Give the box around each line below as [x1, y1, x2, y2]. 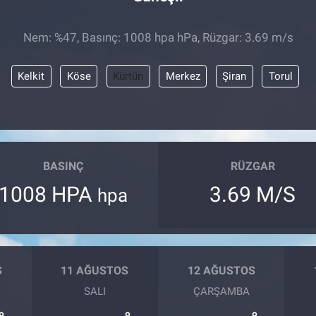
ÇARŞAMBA [193, 284, 250, 298]
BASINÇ [43, 159, 84, 174]
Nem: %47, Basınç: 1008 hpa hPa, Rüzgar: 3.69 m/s [23, 30, 293, 45]
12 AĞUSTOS [187, 264, 255, 278]
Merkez [165, 69, 200, 83]
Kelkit [18, 69, 44, 83]
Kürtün [113, 69, 143, 83]
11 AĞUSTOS [61, 264, 129, 278]
